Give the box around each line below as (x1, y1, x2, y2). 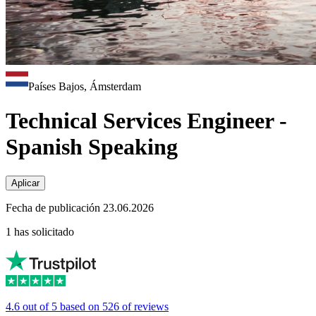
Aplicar (11, 177, 39, 188)
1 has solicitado (6, 225, 74, 238)
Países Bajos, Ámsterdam (28, 80, 141, 92)
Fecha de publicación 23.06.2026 (6, 201, 154, 214)
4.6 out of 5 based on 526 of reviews (6, 300, 169, 312)
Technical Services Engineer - (6, 108, 287, 134)
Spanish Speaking (6, 134, 178, 160)
